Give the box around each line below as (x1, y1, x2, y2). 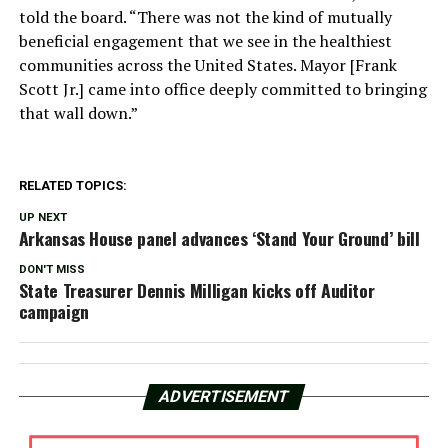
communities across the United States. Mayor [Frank (18, 54, 397, 77)
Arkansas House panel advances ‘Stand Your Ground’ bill (18, 225, 420, 252)
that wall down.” (18, 102, 138, 125)
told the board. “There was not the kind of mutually (18, 6, 392, 29)
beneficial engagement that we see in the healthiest (18, 30, 392, 53)
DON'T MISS (18, 263, 85, 277)
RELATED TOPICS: (18, 178, 127, 194)
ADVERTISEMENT (156, 387, 292, 407)
